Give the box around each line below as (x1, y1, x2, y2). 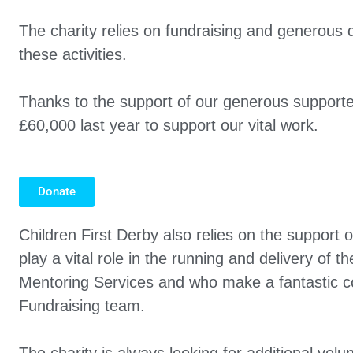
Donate (38, 184, 76, 199)
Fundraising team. (19, 296, 145, 314)
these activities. (19, 45, 127, 63)
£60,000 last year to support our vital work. (19, 116, 318, 134)
